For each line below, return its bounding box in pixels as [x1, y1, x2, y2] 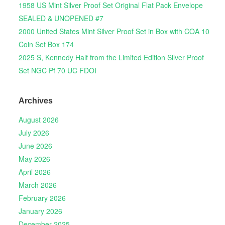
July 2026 [18, 128, 49, 138]
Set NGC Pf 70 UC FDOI [18, 65, 96, 76]
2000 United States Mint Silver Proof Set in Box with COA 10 [18, 26, 209, 37]
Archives [18, 96, 53, 105]
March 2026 [18, 180, 57, 190]
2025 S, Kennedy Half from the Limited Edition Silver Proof [18, 52, 204, 63]
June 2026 [18, 141, 52, 151]
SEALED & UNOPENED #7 [18, 13, 103, 24]
